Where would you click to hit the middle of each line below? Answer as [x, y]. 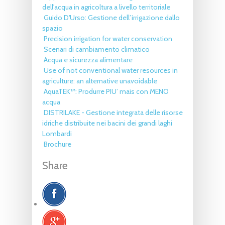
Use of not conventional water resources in [111, 70]
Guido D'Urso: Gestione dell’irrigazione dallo [112, 17]
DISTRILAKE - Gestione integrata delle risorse [113, 112]
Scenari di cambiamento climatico [97, 49]
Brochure [58, 144]
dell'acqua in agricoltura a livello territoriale [106, 7]
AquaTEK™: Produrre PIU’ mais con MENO [106, 91]
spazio [52, 28]
